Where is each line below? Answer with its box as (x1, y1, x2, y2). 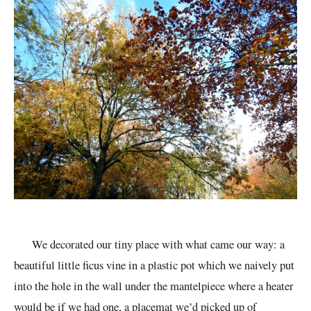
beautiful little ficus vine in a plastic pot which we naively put (14, 257, 294, 274)
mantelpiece (170, 278, 225, 294)
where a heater (225, 278, 294, 294)
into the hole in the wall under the (14, 278, 170, 294)
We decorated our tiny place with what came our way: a (14, 236, 285, 253)
